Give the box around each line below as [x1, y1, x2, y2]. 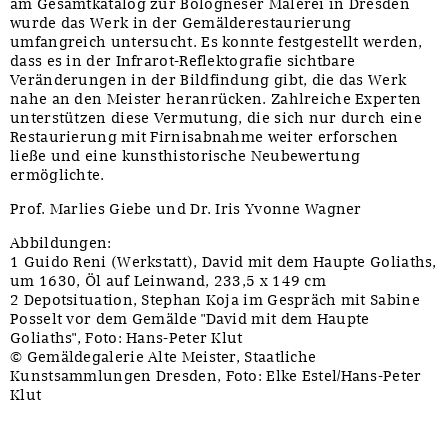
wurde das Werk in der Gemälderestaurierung [10, 13, 352, 32]
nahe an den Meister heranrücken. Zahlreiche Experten [10, 89, 422, 108]
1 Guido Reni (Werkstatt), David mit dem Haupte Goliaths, [10, 252, 437, 271]
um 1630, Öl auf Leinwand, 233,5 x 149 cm [10, 271, 326, 290]
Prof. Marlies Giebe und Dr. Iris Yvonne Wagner [10, 199, 362, 218]
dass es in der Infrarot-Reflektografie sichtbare [10, 51, 356, 70]
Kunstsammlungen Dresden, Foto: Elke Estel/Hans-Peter [10, 366, 422, 385]
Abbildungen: [10, 233, 112, 252]
